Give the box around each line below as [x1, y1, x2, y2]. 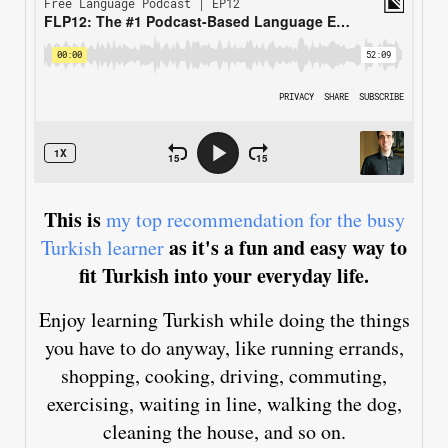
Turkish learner [41, 234, 164, 262]
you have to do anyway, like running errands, [44, 334, 404, 362]
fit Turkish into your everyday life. [79, 261, 369, 291]
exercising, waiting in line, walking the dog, [46, 390, 402, 418]
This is [43, 205, 106, 235]
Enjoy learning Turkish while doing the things [38, 306, 410, 334]
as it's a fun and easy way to [164, 233, 407, 263]
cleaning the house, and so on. [102, 418, 346, 446]
